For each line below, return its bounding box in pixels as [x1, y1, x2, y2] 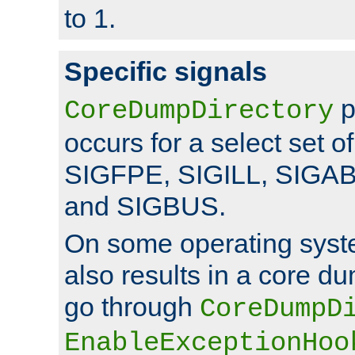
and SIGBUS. [64, 190, 226, 221]
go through [64, 291, 200, 322]
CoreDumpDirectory [64, 95, 334, 126]
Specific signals [64, 55, 267, 86]
